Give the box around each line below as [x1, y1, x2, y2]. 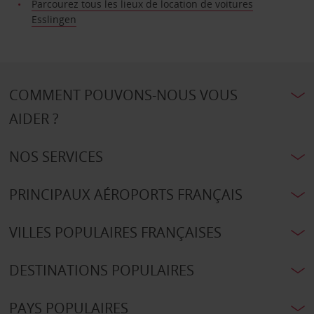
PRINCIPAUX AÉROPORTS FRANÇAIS [8, 185, 243, 205]
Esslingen [32, 13, 77, 27]
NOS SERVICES [8, 147, 103, 167]
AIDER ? [8, 109, 59, 129]
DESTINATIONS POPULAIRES [8, 261, 194, 280]
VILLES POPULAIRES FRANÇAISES [8, 223, 221, 243]
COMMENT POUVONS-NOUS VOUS [8, 86, 238, 105]
